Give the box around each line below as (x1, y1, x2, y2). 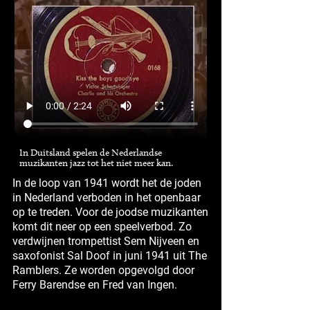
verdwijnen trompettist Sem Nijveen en (12, 233, 199, 248)
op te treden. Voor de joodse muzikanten (12, 204, 208, 219)
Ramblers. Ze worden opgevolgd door (12, 262, 194, 277)
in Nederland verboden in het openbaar (12, 190, 201, 205)
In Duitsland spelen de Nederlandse (19, 147, 162, 159)
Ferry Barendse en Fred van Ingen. (12, 277, 177, 292)
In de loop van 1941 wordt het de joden (12, 175, 201, 190)
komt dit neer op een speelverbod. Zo (12, 219, 192, 234)
